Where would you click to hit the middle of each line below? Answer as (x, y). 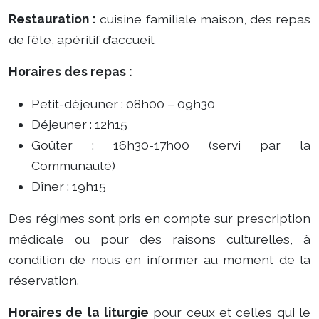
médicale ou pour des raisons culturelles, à (159, 239)
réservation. (44, 280)
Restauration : (53, 19)
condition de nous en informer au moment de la (159, 260)
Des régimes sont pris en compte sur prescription (159, 218)
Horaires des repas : (70, 72)
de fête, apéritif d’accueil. (82, 40)
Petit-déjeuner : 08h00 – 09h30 (123, 104)
